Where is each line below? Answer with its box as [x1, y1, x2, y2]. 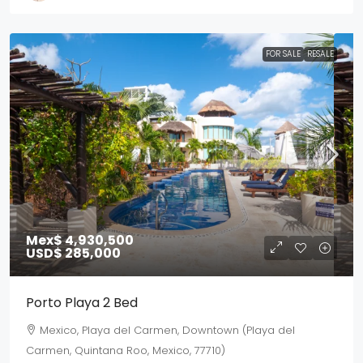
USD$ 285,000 [26, 244, 121, 263]
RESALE [307, 48, 334, 61]
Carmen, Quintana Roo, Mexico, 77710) [26, 343, 225, 359]
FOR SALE [266, 48, 301, 61]
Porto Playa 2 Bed [26, 293, 138, 313]
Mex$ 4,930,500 [26, 231, 134, 250]
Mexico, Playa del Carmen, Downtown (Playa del [40, 322, 295, 339]
